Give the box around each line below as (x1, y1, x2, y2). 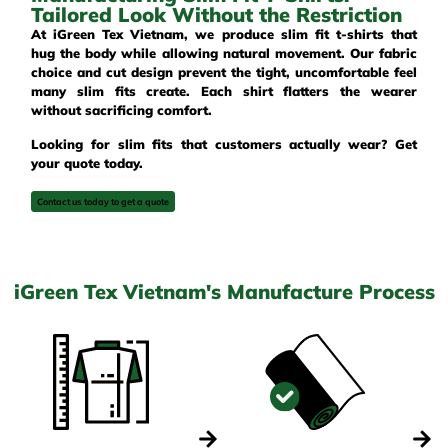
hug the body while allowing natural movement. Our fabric (31, 45, 417, 62)
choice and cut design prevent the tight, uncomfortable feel (31, 64, 417, 81)
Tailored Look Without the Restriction (31, 2, 403, 28)
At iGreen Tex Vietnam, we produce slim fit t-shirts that (31, 26, 417, 43)
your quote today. (31, 154, 144, 171)
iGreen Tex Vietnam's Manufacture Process (13, 279, 435, 305)
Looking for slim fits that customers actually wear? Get (31, 135, 417, 152)
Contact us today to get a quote (37, 196, 170, 208)
